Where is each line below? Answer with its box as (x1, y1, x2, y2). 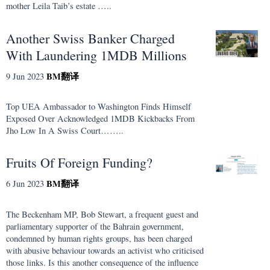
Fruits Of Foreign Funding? (6, 154, 152, 172)
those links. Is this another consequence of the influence (6, 256, 198, 268)
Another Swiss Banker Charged (6, 29, 175, 47)
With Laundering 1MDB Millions (6, 46, 187, 64)
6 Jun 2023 (6, 178, 44, 190)
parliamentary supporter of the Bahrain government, (6, 220, 184, 232)
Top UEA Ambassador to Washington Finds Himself (6, 101, 191, 112)
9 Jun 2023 (6, 70, 44, 82)
